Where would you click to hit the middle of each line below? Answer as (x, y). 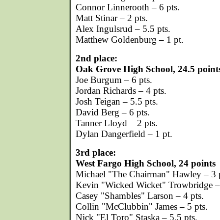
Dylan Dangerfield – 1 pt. (124, 134)
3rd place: (96, 152)
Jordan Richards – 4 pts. (121, 91)
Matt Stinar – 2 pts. (112, 18)
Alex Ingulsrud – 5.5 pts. (123, 29)
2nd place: (96, 58)
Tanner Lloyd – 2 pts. (117, 123)
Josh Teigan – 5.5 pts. (117, 101)
